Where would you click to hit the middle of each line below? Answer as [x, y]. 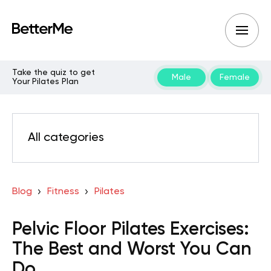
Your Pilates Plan [45, 82]
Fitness [63, 192]
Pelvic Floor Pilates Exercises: [131, 230]
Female [235, 77]
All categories [66, 138]
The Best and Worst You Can [132, 250]
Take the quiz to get [54, 73]
